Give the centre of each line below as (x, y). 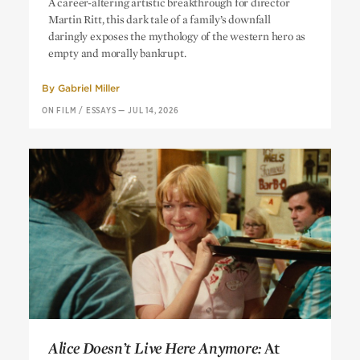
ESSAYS (101, 110)
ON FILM (59, 110)
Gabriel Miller (88, 88)
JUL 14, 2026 (153, 110)
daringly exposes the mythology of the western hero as (177, 36)
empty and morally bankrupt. (117, 53)
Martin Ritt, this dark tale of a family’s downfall (159, 19)
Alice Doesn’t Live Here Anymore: (155, 347)
